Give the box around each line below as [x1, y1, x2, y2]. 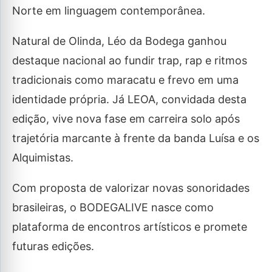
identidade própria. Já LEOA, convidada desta [12, 93, 246, 106]
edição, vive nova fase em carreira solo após [12, 112, 240, 126]
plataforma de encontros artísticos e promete [12, 220, 247, 234]
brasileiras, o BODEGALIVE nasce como [12, 201, 214, 214]
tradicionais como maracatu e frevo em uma [12, 73, 239, 87]
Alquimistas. [12, 151, 73, 165]
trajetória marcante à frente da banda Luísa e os [12, 132, 259, 145]
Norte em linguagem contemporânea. [12, 4, 205, 18]
